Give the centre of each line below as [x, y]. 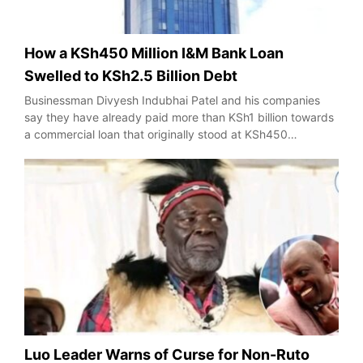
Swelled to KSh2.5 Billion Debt [131, 76]
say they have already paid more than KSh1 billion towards [179, 117]
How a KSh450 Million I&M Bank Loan [154, 53]
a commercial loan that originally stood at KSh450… [161, 135]
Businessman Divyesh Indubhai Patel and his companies [172, 100]
